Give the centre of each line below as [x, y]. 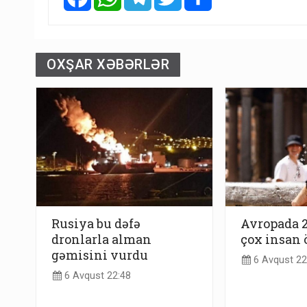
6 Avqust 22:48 [96, 276]
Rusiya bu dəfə [96, 223]
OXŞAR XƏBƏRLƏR [108, 65]
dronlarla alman [101, 239]
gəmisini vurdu [100, 255]
